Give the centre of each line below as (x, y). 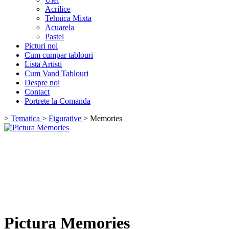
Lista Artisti (43, 64)
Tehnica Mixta (68, 18)
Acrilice (58, 9)
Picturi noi (41, 46)
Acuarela (60, 27)
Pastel (54, 37)
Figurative (66, 118)
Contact (37, 92)
